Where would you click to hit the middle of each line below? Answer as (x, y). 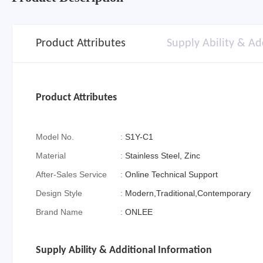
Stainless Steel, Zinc (163, 156)
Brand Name (59, 212)
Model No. (55, 137)
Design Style (59, 193)
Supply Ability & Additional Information (124, 250)
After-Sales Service (71, 174)
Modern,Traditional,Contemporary (188, 193)
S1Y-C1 (139, 137)
